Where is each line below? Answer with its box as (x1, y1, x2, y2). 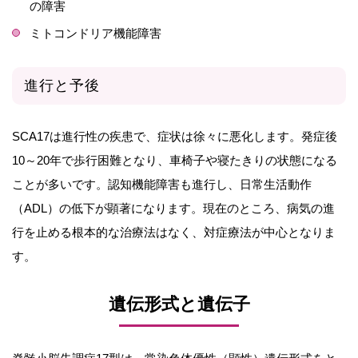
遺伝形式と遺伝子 (108, 293, 250, 314)
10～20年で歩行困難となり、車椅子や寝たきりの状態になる (12, 153, 337, 168)
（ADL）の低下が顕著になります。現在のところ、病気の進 (12, 201, 335, 216)
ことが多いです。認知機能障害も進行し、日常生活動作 (12, 177, 312, 192)
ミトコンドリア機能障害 (30, 26, 161, 41)
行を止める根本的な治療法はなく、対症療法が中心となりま (12, 225, 336, 240)
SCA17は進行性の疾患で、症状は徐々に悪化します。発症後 (12, 129, 337, 144)
